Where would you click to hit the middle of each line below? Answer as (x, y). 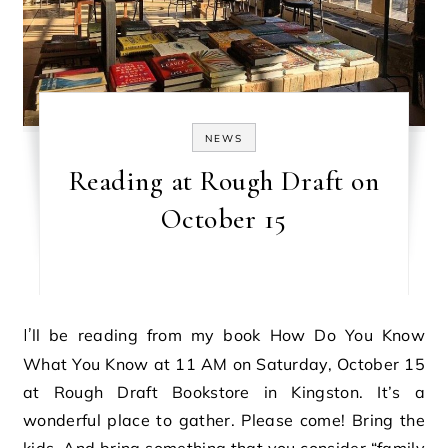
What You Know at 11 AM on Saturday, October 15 (224, 364)
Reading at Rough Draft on (224, 181)
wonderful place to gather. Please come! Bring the (224, 420)
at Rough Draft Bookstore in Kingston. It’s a (224, 392)
